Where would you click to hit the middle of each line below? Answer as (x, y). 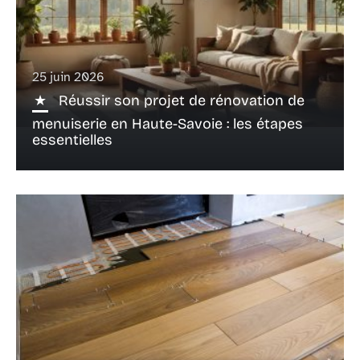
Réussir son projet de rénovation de (182, 100)
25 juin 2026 (68, 77)
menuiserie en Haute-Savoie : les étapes (168, 123)
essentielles (72, 139)
